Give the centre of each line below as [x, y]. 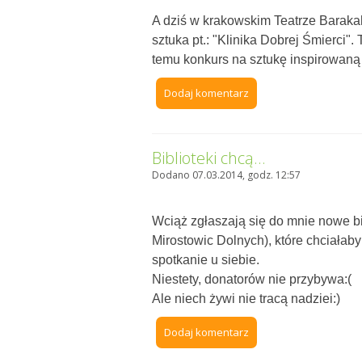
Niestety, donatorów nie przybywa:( [252, 280]
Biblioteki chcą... [209, 158]
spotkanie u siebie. [206, 260]
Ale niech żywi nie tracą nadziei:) [246, 299]
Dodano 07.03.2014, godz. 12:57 [227, 175]
